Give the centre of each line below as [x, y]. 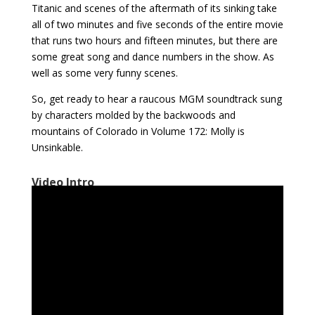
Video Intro [63, 182]
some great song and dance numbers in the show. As [153, 57]
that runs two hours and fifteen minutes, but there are [154, 41]
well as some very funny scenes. [104, 73]
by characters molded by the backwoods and [133, 115]
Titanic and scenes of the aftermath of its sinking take [154, 8]
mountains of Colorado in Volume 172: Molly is [138, 131]
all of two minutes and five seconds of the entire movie [157, 25]
